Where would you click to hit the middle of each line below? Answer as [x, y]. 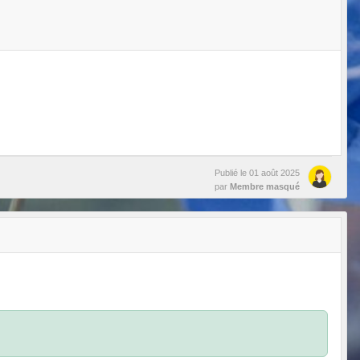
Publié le [232, 173]
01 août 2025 [274, 173]
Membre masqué [265, 187]
